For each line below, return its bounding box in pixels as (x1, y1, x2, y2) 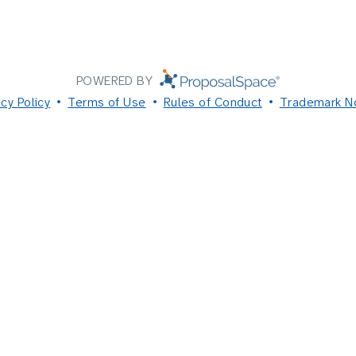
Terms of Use (68, 93, 146, 110)
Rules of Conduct (163, 93, 262, 110)
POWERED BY (75, 72, 157, 89)
